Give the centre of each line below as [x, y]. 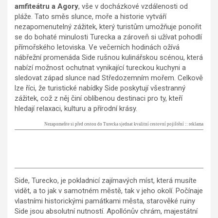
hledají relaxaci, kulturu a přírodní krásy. [76, 108]
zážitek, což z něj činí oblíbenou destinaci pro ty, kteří [99, 98]
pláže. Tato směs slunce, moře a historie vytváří [91, 16]
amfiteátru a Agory [46, 6]
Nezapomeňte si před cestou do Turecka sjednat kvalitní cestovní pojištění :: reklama [124, 124]
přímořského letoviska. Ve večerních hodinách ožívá [97, 47]
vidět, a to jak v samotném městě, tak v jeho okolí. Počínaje [109, 191]
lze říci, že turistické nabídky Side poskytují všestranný [100, 88]
